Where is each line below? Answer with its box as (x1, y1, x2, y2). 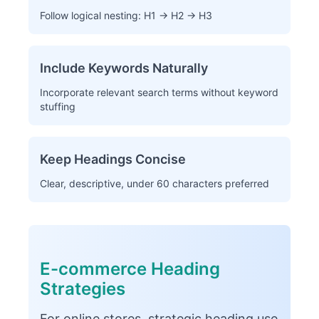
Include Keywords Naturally (40, 61, 208, 75)
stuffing (40, 100, 75, 113)
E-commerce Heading (40, 258, 220, 279)
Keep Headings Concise (40, 152, 186, 167)
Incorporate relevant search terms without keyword (40, 86, 278, 98)
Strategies (40, 278, 125, 299)
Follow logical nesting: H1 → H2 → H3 (40, 9, 212, 21)
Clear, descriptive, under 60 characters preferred (40, 177, 269, 189)
